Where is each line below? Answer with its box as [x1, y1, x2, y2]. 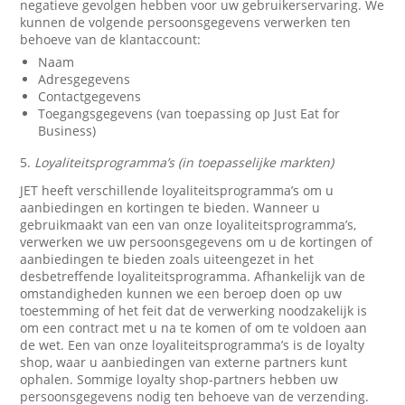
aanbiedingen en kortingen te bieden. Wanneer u [20, 199, 321, 216]
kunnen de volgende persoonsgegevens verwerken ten [20, 14, 352, 31]
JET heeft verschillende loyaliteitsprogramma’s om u [20, 182, 334, 199]
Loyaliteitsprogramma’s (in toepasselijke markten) [34, 154, 334, 171]
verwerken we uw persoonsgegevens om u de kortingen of [20, 233, 373, 250]
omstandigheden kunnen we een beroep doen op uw [20, 285, 343, 302]
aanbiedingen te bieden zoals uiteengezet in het [20, 250, 315, 268]
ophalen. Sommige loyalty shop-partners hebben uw [20, 371, 339, 388]
